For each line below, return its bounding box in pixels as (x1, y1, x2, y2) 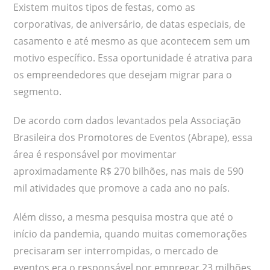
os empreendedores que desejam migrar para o (13, 67, 233, 81)
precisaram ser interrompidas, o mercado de (13, 243, 219, 257)
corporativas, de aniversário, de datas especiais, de (13, 17, 246, 31)
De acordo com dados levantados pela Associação (13, 113, 242, 127)
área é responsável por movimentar (13, 147, 177, 161)
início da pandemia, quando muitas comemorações (13, 227, 248, 240)
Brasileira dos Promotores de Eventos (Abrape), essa (13, 130, 253, 144)
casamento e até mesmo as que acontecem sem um (13, 34, 251, 48)
